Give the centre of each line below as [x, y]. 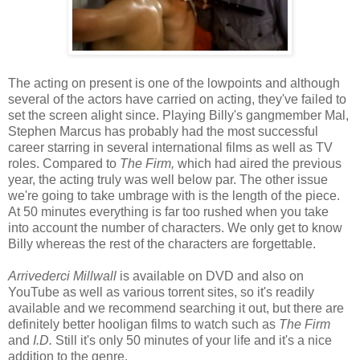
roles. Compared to [64, 164]
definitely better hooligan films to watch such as [143, 325]
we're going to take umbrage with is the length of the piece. [174, 196]
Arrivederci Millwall [64, 276]
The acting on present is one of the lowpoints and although [174, 84]
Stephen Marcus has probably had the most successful [163, 132]
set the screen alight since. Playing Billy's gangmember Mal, [178, 116]
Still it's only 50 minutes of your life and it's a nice [194, 341]
